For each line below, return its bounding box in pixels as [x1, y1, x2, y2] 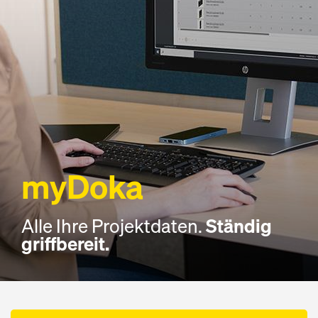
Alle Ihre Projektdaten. [21, 214, 206, 238]
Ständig [206, 214, 272, 238]
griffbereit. [21, 231, 109, 256]
